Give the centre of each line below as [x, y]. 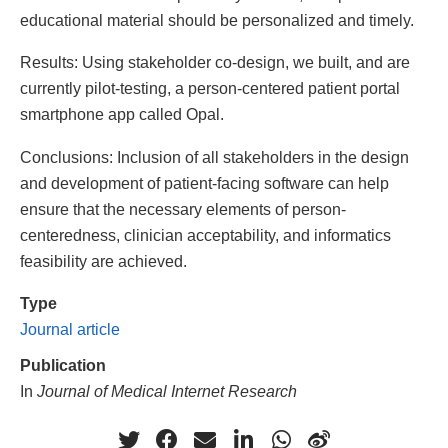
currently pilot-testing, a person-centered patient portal [210, 88]
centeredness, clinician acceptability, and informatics [205, 234]
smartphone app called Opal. [122, 114]
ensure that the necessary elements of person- [183, 208]
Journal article [70, 328]
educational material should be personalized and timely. [217, 20]
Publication [63, 364]
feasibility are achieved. [103, 260]
